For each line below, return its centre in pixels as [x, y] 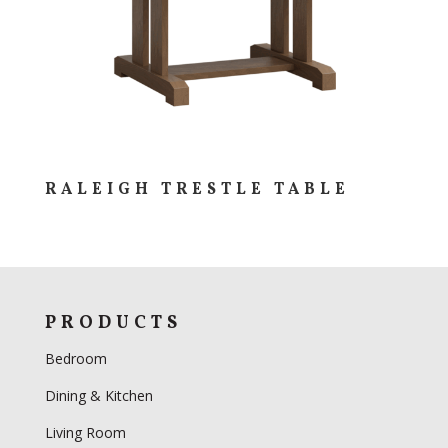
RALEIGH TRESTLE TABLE [197, 190]
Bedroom [77, 359]
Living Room [85, 433]
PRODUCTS [113, 324]
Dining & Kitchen [98, 396]
